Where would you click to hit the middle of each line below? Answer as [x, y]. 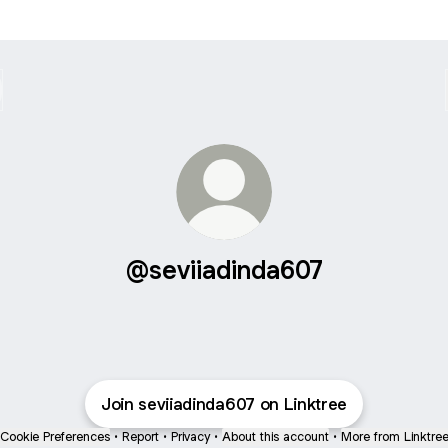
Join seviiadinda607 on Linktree [224, 404]
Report [140, 436]
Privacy [190, 436]
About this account [275, 436]
